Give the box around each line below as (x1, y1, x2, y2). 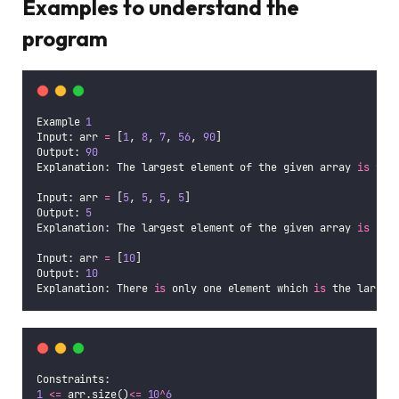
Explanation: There (37, 281, 154, 296)
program (22, 24, 108, 52)
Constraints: (37, 371, 111, 387)
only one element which (166, 281, 314, 296)
